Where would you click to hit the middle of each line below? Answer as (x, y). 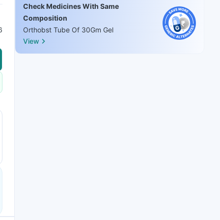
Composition (45, 18)
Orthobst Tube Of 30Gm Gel (68, 30)
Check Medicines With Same (71, 6)
